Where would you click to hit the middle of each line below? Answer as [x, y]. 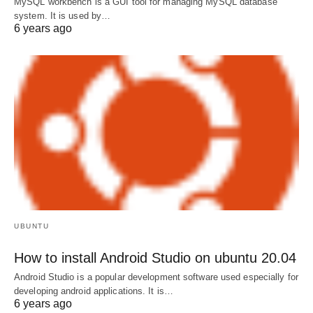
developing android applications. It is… [94, 291]
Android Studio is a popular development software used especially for [156, 277]
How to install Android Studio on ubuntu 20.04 [155, 258]
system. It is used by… [63, 16]
